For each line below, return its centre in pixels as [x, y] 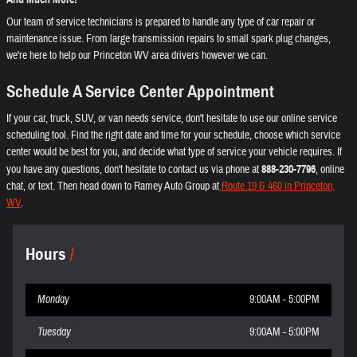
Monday [53, 299]
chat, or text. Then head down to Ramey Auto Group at [113, 186]
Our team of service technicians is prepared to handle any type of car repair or [161, 22]
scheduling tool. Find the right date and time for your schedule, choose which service [173, 135]
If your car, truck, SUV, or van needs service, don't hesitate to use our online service [172, 118]
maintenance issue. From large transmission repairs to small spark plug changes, [169, 39]
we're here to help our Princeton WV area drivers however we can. [137, 56]
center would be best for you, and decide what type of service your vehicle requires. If [174, 152]
